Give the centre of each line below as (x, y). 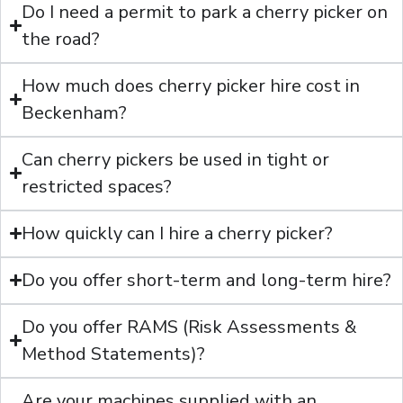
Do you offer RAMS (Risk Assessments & (190, 327)
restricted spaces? (97, 186)
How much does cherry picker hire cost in (191, 85)
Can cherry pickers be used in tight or (176, 159)
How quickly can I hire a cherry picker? (178, 233)
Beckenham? (75, 112)
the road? (61, 39)
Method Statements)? (114, 354)
